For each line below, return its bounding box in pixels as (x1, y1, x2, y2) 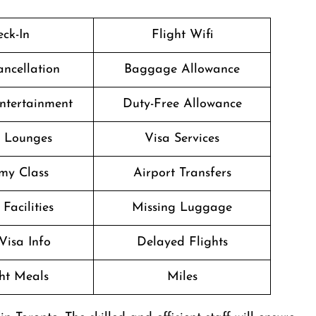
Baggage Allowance (124, 63, 240, 76)
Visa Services (145, 132, 219, 145)
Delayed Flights (136, 236, 228, 249)
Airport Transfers (133, 166, 231, 180)
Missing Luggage (132, 201, 232, 214)
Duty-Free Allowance (122, 97, 242, 111)
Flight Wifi (151, 28, 213, 42)
